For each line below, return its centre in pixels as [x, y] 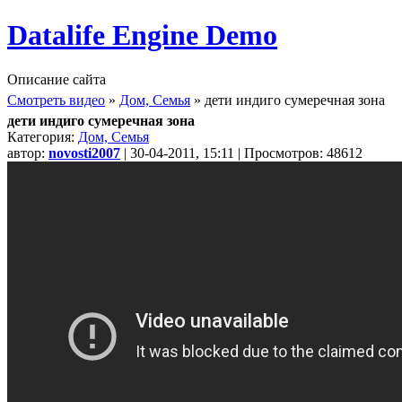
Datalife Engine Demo [142, 35]
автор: [28, 153]
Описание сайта [57, 79]
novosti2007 [84, 153]
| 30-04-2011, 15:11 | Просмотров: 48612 [241, 153]
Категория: [43, 136]
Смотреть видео [56, 100]
